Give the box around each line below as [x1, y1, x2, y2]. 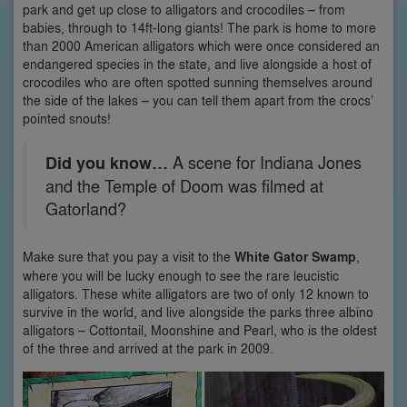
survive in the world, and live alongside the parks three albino [23, 303, 373, 321]
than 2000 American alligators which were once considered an [23, 36, 380, 55]
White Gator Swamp [234, 247, 356, 266]
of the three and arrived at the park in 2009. [23, 339, 273, 357]
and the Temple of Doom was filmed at [45, 174, 323, 197]
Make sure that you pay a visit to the [23, 247, 234, 265]
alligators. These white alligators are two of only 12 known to [23, 284, 369, 303]
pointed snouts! [23, 109, 111, 127]
